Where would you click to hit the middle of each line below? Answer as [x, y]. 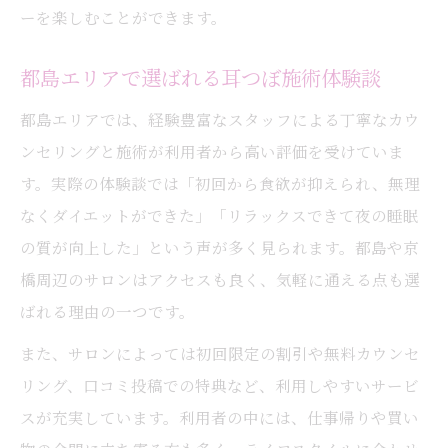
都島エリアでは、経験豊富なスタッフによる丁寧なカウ [220, 119]
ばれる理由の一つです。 [107, 311]
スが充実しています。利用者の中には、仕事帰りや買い [219, 417]
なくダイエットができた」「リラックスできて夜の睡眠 [219, 215]
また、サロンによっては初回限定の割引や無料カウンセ [220, 353]
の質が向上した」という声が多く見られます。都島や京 [219, 247]
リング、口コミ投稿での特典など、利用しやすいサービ [219, 385]
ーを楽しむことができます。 [123, 17]
